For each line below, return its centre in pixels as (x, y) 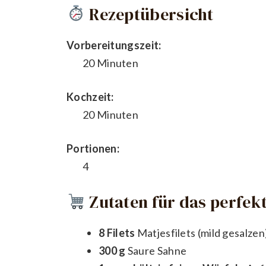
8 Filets (117, 233)
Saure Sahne (156, 251)
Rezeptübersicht (149, 14)
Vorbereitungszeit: (114, 45)
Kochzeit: (90, 96)
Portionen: (93, 148)
